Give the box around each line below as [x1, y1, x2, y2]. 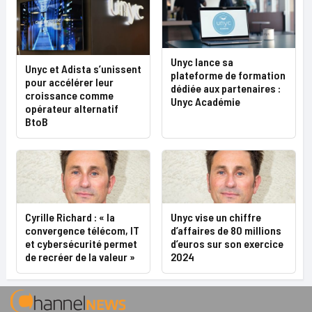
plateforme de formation [171, 68, 286, 81]
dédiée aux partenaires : [171, 81, 281, 95]
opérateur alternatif [25, 102, 118, 116]
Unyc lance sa [171, 54, 233, 68]
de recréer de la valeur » [25, 250, 135, 264]
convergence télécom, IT [25, 224, 139, 237]
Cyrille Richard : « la [25, 210, 115, 224]
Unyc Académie [171, 94, 240, 108]
